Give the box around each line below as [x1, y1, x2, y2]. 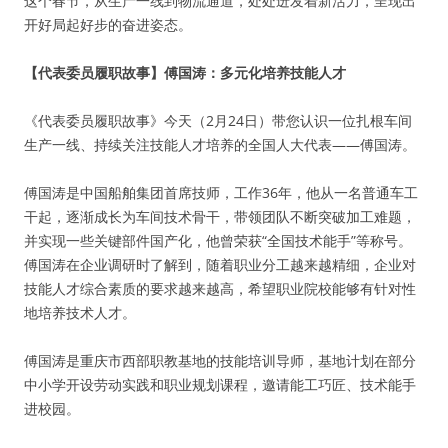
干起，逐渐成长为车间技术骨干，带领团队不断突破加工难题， [24, 207, 416, 226]
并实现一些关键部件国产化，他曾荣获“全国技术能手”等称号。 [24, 231, 412, 250]
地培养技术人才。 [24, 303, 136, 322]
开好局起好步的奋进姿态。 [24, 15, 192, 34]
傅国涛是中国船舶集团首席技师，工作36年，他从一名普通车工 [24, 183, 418, 202]
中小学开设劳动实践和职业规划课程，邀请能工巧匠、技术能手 [24, 375, 416, 394]
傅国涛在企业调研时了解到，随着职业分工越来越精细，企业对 [24, 255, 416, 274]
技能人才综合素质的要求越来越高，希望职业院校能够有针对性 [24, 279, 416, 298]
